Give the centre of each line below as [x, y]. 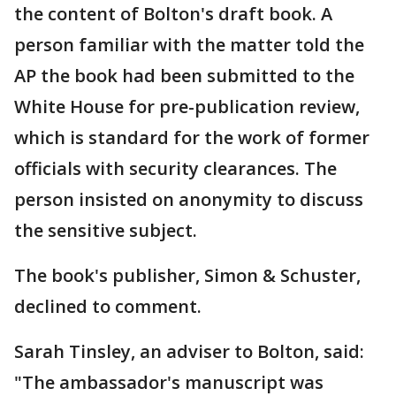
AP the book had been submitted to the [184, 76]
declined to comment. [108, 307]
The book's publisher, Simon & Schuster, [187, 276]
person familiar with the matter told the [189, 45]
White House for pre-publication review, [187, 107]
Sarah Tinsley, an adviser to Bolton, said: [189, 352]
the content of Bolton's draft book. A [173, 14]
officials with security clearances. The [175, 169]
